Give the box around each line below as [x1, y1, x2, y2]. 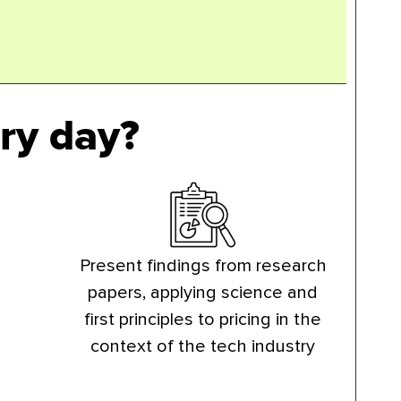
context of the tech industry [90, 337, 316, 356]
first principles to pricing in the [84, 311, 322, 329]
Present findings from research [79, 257, 327, 276]
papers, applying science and [88, 284, 319, 303]
